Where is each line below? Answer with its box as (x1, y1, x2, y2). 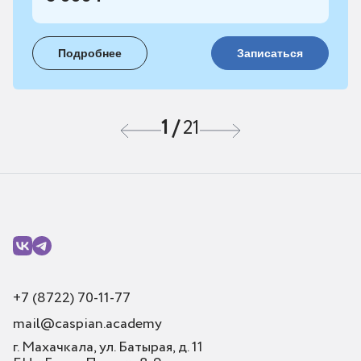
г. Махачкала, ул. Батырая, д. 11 (13, 336, 203, 358)
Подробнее (58, 47, 122, 60)
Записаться (236, 47, 303, 60)
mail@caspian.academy (13, 313, 162, 334)
